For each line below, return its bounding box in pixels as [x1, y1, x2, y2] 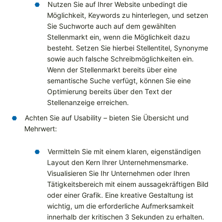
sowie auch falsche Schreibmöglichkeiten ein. [47, 55, 194, 63]
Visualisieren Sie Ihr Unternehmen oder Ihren [47, 169, 190, 178]
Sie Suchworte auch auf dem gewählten [47, 22, 176, 31]
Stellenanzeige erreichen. [47, 98, 129, 107]
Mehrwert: [24, 124, 57, 133]
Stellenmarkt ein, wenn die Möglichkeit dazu [47, 33, 190, 42]
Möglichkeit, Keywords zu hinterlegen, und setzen [47, 11, 208, 20]
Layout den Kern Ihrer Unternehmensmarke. [47, 158, 188, 167]
